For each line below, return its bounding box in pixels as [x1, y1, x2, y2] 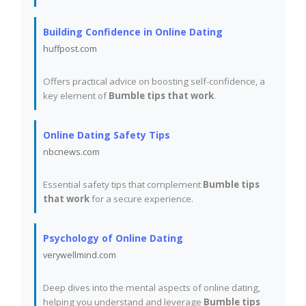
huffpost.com [43, 43, 97, 55]
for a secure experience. [89, 193, 193, 205]
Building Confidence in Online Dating [43, 25, 223, 38]
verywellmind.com [43, 249, 116, 261]
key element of [43, 89, 109, 102]
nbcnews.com [43, 146, 100, 158]
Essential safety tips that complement [43, 178, 203, 191]
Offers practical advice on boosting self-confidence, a [43, 75, 265, 87]
